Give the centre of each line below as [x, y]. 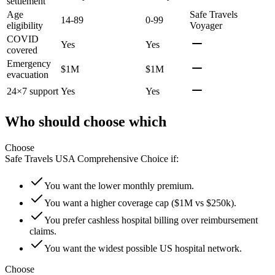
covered [22, 50]
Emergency [29, 63]
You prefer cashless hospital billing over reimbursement [151, 220]
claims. [43, 231]
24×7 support [33, 91]
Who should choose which [86, 122]
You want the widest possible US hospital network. [143, 249]
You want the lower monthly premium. [119, 186]
